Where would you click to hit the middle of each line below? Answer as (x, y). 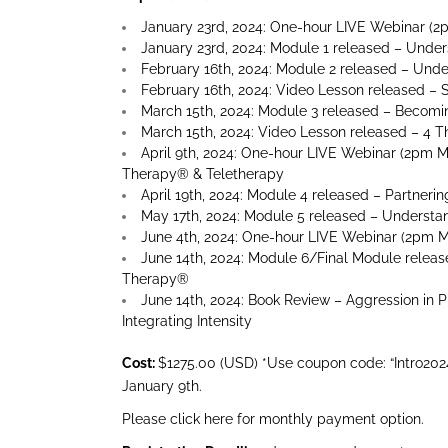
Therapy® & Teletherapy (203, 174)
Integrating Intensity (187, 321)
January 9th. (164, 386)
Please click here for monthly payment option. (273, 419)
